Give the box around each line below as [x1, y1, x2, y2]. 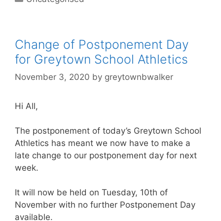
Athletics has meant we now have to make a [15, 138, 190, 148]
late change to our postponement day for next [15, 150, 197, 160]
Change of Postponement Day [15, 37, 189, 52]
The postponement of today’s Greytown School [15, 125, 201, 136]
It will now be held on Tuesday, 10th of [15, 187, 168, 197]
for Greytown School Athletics [15, 52, 188, 67]
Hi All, [15, 101, 38, 111]
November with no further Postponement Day [15, 199, 195, 210]
